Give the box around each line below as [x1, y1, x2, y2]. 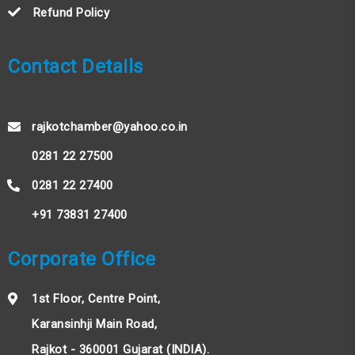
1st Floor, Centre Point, [32, 291, 160, 306]
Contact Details [8, 55, 143, 78]
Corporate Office [8, 247, 155, 270]
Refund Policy [32, 5, 109, 20]
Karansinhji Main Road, [32, 316, 157, 331]
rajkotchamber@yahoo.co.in [32, 119, 188, 134]
